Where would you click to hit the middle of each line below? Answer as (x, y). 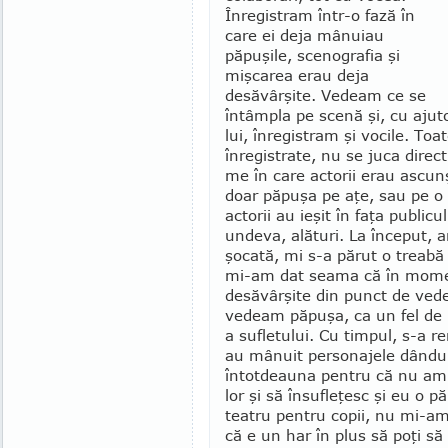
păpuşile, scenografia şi (312, 55)
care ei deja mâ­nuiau (304, 35)
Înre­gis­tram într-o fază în (320, 15)
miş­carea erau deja (297, 75)
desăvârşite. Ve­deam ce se (325, 95)
